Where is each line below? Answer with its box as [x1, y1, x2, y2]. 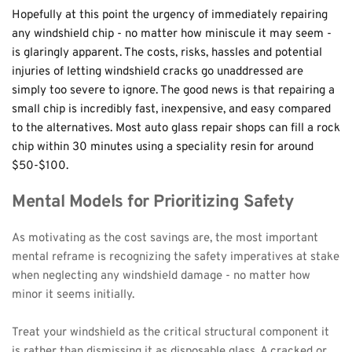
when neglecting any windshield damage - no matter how [12, 268, 310, 284]
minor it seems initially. [12, 287, 134, 302]
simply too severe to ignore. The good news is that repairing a [12, 82, 335, 98]
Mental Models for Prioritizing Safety [12, 191, 295, 213]
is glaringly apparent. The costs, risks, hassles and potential [12, 45, 322, 60]
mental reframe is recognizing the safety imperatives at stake [12, 249, 339, 265]
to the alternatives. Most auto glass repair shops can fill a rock [12, 120, 340, 136]
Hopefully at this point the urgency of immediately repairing [12, 7, 328, 23]
